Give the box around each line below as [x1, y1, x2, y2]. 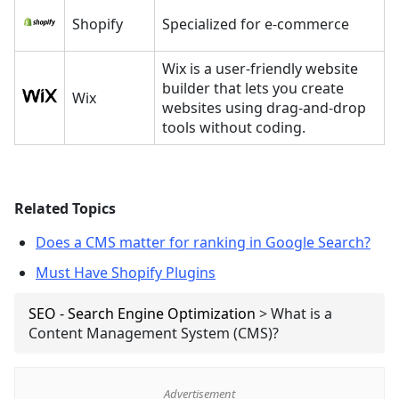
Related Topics [14, 198, 116, 218]
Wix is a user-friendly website [162, 58, 358, 78]
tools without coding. [162, 117, 305, 137]
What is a [271, 303, 332, 323]
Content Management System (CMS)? [28, 322, 279, 343]
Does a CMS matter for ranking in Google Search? [36, 232, 370, 252]
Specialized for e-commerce [162, 13, 349, 34]
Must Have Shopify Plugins [36, 262, 216, 282]
